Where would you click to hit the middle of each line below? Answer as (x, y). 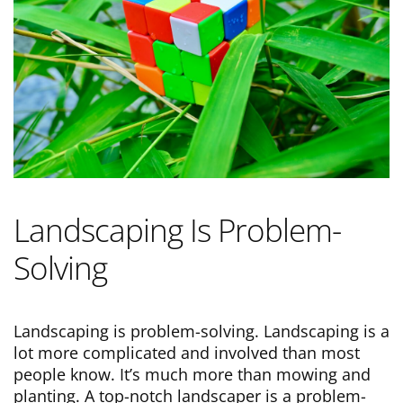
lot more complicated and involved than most (187, 353)
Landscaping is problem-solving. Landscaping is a (201, 331)
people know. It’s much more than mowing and (192, 375)
